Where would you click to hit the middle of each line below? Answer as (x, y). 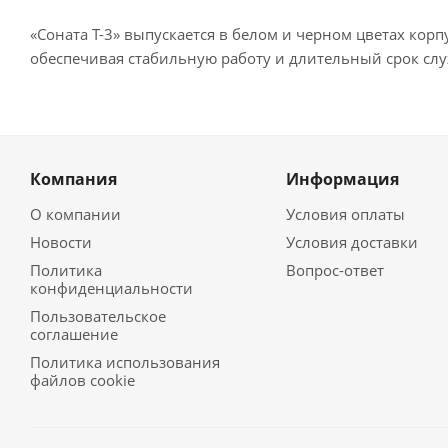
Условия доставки (351, 242)
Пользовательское (98, 316)
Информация (342, 179)
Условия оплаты (345, 214)
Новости (61, 242)
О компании (75, 214)
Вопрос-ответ (334, 270)
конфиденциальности (111, 288)
